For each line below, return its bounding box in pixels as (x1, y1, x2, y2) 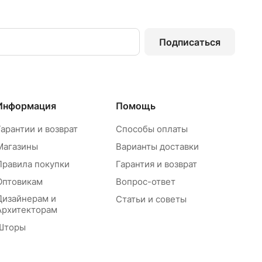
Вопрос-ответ (115, 176, 175, 187)
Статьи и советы (115, 194, 187, 205)
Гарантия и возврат (115, 158, 197, 170)
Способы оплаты (115, 123, 188, 135)
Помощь (115, 100, 156, 112)
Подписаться (159, 36, 220, 48)
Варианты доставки (115, 141, 199, 152)
